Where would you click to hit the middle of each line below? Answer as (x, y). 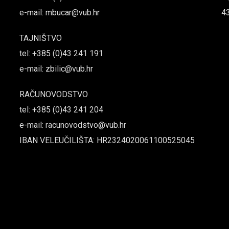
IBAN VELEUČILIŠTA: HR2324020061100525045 (107, 140)
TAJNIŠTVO (40, 38)
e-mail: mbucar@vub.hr (59, 13)
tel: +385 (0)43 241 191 (61, 53)
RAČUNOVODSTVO (53, 94)
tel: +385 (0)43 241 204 (61, 110)
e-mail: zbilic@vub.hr (56, 69)
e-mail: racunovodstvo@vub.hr (73, 125)
